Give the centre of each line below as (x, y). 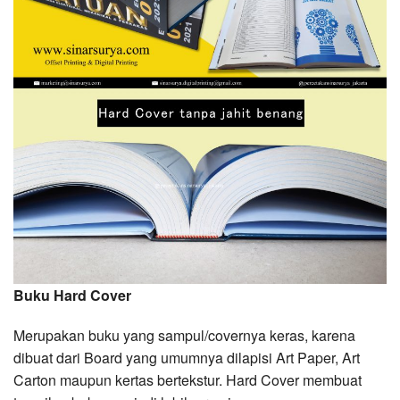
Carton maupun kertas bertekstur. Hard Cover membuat (187, 380)
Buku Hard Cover (72, 296)
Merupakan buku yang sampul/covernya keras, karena (184, 336)
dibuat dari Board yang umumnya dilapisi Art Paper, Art (187, 358)
